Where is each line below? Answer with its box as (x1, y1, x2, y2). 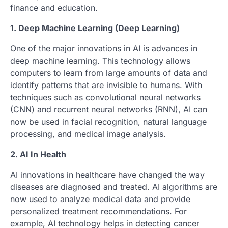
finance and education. (10, 3, 98, 13)
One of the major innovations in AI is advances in (10, 43, 197, 53)
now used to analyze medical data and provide (10, 194, 190, 204)
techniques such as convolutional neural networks (10, 92, 201, 102)
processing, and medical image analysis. (10, 129, 166, 139)
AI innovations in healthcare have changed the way (10, 169, 205, 180)
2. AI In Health (10, 149, 66, 159)
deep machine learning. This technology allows (10, 55, 190, 66)
